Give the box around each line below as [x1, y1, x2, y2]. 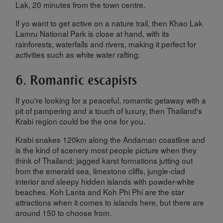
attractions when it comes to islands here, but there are [15, 196, 205, 208]
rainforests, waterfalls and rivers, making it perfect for [15, 38, 197, 49]
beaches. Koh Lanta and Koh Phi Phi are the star [15, 186, 185, 197]
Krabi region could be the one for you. [15, 115, 146, 127]
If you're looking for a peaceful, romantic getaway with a [15, 95, 207, 106]
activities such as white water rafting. [15, 48, 141, 60]
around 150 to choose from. [15, 207, 112, 218]
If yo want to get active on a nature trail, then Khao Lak [15, 17, 203, 28]
